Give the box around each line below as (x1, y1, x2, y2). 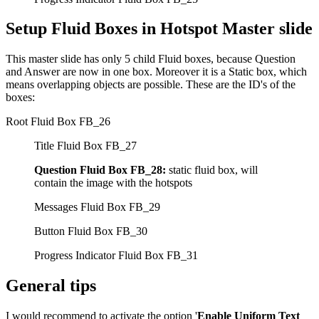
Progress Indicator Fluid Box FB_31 (34, 249, 198, 262)
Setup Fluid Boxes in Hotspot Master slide (6, 19, 313, 38)
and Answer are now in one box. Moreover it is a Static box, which (6, 66, 307, 78)
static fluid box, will (169, 164, 258, 177)
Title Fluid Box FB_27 (34, 140, 137, 152)
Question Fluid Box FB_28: (34, 164, 169, 177)
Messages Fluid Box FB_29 (34, 201, 160, 214)
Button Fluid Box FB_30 (34, 225, 147, 238)
